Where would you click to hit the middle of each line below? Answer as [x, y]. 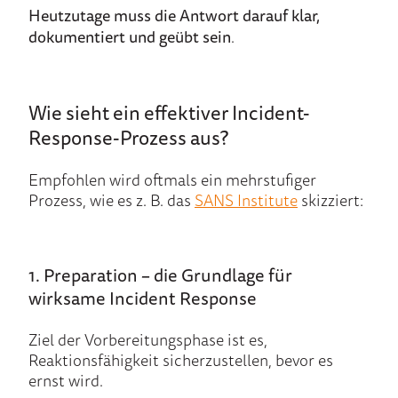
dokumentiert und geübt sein [130, 36]
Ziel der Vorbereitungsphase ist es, [148, 339]
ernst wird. [66, 380]
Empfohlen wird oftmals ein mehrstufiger [172, 179]
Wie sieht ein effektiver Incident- [169, 112]
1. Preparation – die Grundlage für [160, 275]
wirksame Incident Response [143, 298]
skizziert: [330, 199]
